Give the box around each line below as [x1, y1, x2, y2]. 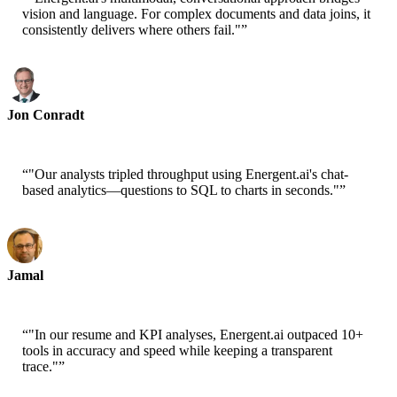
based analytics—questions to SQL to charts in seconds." [22, 183, 339, 198]
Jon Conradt [7, 107, 84, 123]
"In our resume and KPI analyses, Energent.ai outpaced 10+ [28, 327, 363, 343]
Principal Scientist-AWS [7, 123, 129, 137]
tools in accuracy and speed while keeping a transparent [22, 343, 332, 359]
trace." [22, 359, 58, 375]
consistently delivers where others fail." [22, 22, 241, 38]
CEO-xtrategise [7, 284, 84, 298]
